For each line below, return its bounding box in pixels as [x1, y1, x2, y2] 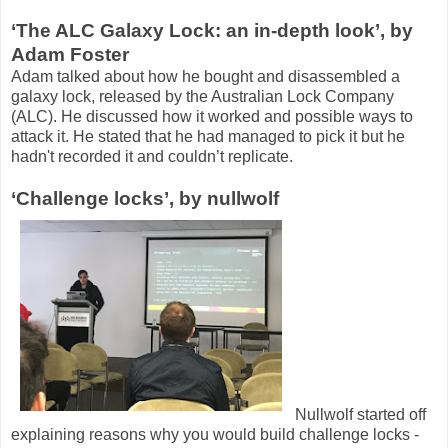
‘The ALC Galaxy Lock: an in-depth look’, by [11, 19, 413, 41]
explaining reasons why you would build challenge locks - [11, 425, 419, 443]
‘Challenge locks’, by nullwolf [11, 187, 279, 209]
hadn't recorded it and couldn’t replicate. [11, 147, 293, 165]
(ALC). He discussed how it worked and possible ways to [11, 107, 413, 125]
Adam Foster [11, 43, 129, 65]
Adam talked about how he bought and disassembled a [11, 67, 400, 85]
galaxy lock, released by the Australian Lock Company [11, 87, 394, 105]
